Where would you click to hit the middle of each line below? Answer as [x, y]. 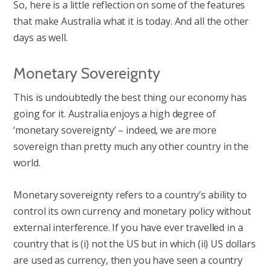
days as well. [41, 38]
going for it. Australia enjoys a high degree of [115, 113]
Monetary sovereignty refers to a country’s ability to [130, 195]
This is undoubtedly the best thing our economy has [130, 97]
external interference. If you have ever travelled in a [128, 228]
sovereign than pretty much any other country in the [131, 146]
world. [27, 162]
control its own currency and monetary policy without [132, 211]
